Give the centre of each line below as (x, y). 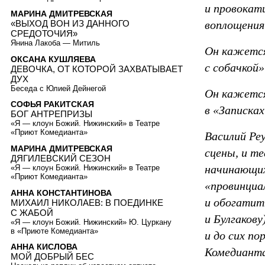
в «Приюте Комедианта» (54, 231)
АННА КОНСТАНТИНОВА (61, 193)
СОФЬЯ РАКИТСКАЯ (52, 104)
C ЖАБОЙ (32, 212)
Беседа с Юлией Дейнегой (58, 88)
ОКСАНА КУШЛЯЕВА (53, 59)
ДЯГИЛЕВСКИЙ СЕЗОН (61, 158)
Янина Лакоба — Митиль (55, 43)
